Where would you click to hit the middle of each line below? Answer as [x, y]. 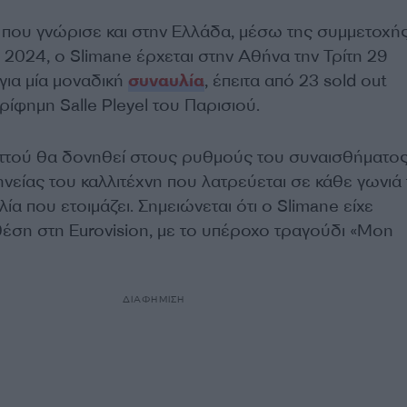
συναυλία [166, 80]
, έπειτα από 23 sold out [295, 80]
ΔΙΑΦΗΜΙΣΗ [154, 299]
